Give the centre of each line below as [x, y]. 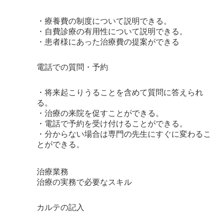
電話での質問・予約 [72, 67]
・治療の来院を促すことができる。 [100, 113]
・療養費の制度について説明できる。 [104, 21]
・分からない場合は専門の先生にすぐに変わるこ [124, 134]
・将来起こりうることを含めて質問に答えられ [120, 93]
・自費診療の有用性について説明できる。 [112, 32]
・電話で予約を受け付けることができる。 [112, 124]
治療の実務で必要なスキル [84, 182]
